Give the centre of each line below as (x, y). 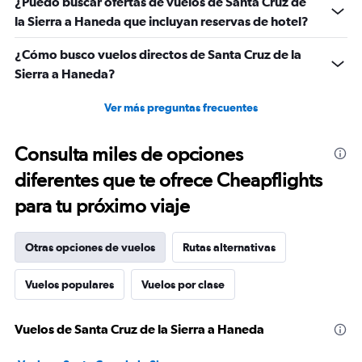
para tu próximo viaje (102, 206)
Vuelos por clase (183, 285)
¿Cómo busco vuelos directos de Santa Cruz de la (158, 55)
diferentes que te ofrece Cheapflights (168, 180)
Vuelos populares (69, 285)
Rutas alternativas (229, 248)
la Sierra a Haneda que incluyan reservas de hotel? (162, 21)
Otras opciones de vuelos (90, 248)
